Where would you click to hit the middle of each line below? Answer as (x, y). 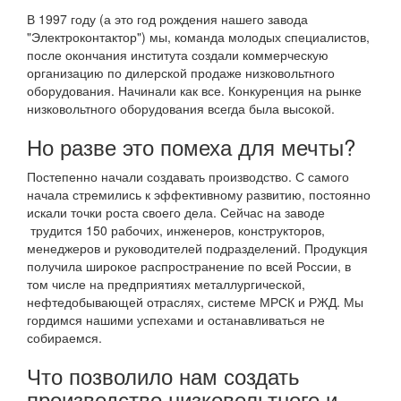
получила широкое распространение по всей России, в (189, 266)
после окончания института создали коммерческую (178, 55)
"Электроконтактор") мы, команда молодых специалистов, (198, 37)
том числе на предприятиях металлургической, (166, 284)
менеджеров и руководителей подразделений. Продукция (197, 248)
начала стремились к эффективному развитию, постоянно (199, 194)
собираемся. (64, 337)
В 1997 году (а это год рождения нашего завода (167, 19)
